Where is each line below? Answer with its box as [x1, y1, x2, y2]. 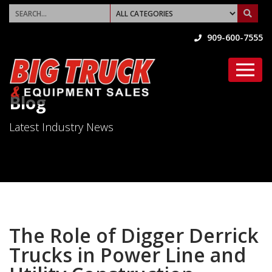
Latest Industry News [9, 120, 114, 134]
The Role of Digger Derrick [9, 222, 259, 248]
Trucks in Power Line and [9, 242, 246, 268]
